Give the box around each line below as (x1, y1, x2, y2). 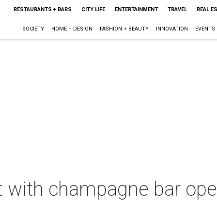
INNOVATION (155, 26, 188, 32)
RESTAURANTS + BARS (13, 6, 72, 13)
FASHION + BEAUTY (99, 26, 149, 32)
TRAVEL (167, 6, 187, 13)
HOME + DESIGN (51, 26, 93, 32)
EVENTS (195, 26, 215, 32)
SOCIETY (22, 26, 44, 32)
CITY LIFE (81, 6, 105, 13)
